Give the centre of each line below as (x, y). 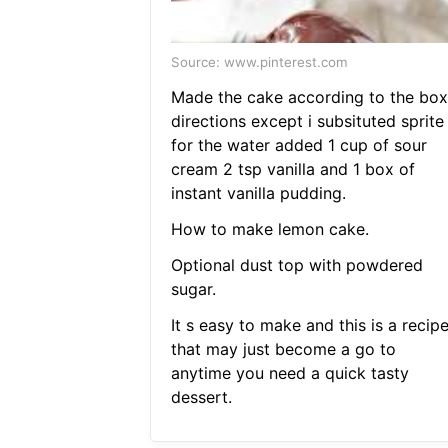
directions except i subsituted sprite (307, 121)
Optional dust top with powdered (296, 265)
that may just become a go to (283, 349)
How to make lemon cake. (269, 229)
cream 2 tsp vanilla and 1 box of (292, 169)
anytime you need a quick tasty (289, 373)
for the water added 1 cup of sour (298, 145)
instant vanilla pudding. (258, 193)
